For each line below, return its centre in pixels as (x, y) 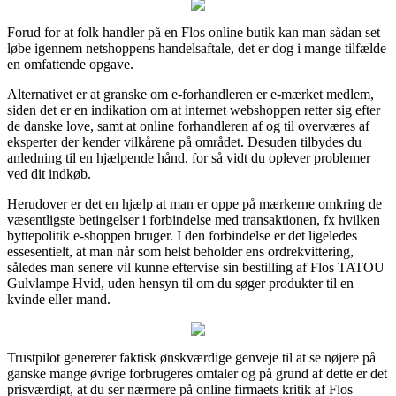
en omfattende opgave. (70, 64)
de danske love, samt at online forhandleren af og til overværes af (188, 126)
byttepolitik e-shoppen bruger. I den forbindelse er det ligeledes (182, 235)
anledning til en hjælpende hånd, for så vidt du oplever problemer (189, 157)
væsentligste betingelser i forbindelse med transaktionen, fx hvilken (194, 219)
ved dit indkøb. (49, 173)
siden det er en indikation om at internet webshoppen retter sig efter (194, 110)
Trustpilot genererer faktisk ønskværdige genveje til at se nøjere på (191, 357)
